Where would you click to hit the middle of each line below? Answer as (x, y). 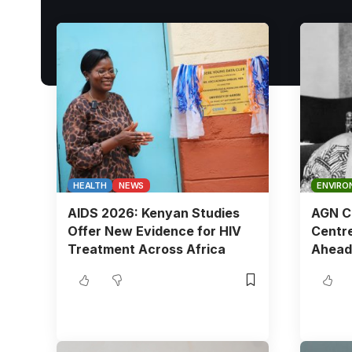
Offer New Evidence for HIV (154, 231)
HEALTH (90, 185)
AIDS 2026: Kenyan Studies (153, 213)
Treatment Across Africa (146, 249)
